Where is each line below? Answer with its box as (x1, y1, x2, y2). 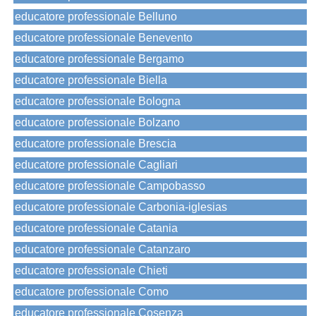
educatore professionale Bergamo (15, 53, 184, 66)
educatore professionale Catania (15, 222, 178, 235)
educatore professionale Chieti (15, 265, 168, 277)
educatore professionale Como (15, 286, 169, 298)
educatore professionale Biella (15, 74, 167, 87)
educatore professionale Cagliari (15, 159, 178, 171)
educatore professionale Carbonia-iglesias (15, 201, 227, 214)
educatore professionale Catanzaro (15, 243, 190, 256)
